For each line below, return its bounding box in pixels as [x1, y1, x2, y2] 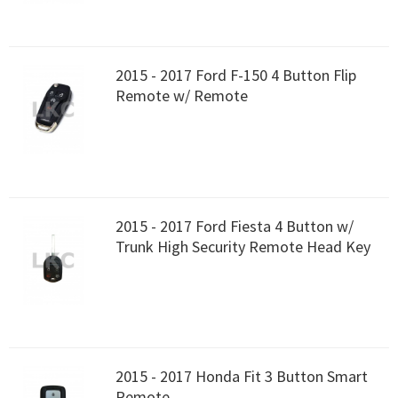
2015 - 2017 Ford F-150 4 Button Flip [115, 65, 356, 86]
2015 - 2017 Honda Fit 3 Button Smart [115, 365, 368, 386]
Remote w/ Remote [115, 85, 248, 107]
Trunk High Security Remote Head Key [115, 235, 370, 257]
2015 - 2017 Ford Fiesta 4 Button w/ [115, 215, 354, 236]
